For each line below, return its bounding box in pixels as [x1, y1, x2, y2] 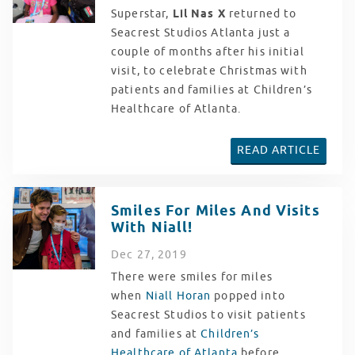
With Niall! [111, 217, 193, 238]
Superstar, [111, 6, 173, 21]
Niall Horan [145, 288, 212, 303]
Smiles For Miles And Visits [111, 200, 320, 221]
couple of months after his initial [111, 44, 304, 59]
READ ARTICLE [236, 143, 320, 157]
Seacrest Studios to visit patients [111, 307, 306, 322]
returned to [225, 6, 297, 21]
